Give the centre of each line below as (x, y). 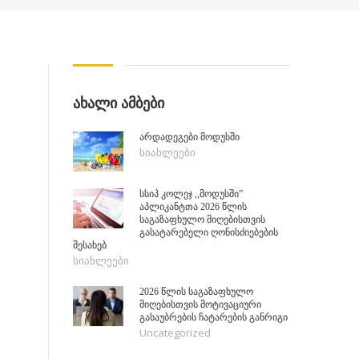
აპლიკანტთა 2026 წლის (193, 206)
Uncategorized (175, 332)
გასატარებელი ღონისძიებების (210, 232)
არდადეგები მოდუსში (190, 137)
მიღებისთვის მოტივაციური (200, 304)
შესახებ (90, 245)
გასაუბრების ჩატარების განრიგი (214, 317)
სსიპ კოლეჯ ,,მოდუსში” (191, 194)
